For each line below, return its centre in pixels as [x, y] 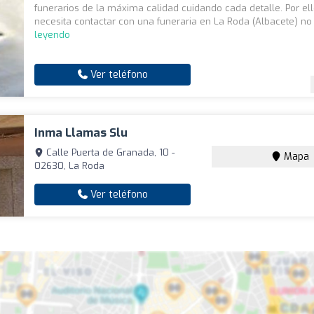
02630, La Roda [70, 166]
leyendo [53, 35]
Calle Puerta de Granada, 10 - [109, 153]
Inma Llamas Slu [81, 133]
